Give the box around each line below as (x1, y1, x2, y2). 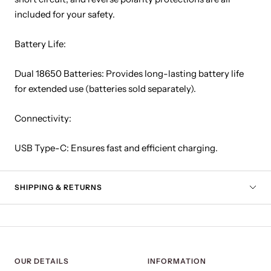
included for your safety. (15, 8, 115, 21)
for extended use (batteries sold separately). (15, 83, 196, 95)
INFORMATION (148, 256, 206, 266)
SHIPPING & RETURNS (15, 183, 102, 192)
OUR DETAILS (15, 256, 69, 266)
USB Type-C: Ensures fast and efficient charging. (15, 142, 218, 154)
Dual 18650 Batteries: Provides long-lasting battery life (15, 68, 244, 80)
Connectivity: (15, 113, 71, 125)
